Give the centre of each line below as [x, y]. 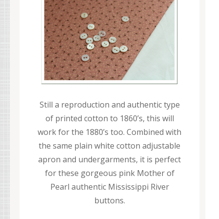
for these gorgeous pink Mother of [109, 173]
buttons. [109, 200]
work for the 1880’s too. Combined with [109, 132]
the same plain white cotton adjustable [109, 145]
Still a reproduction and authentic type [109, 104]
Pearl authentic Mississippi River [109, 186]
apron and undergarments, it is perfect [109, 159]
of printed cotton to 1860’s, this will [109, 118]
